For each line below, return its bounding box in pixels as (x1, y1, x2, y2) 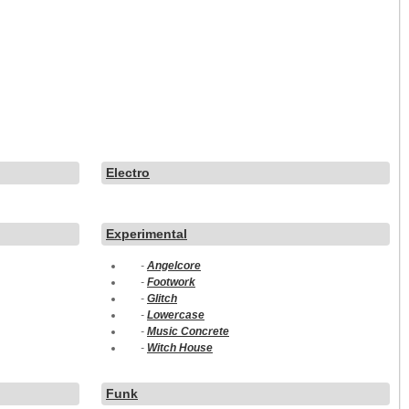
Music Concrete (147, 325, 229, 338)
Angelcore (147, 259, 201, 272)
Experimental (106, 226, 187, 241)
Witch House (147, 341, 213, 354)
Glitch (147, 292, 177, 305)
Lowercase (147, 309, 204, 321)
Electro (106, 165, 150, 180)
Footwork (147, 276, 195, 288)
